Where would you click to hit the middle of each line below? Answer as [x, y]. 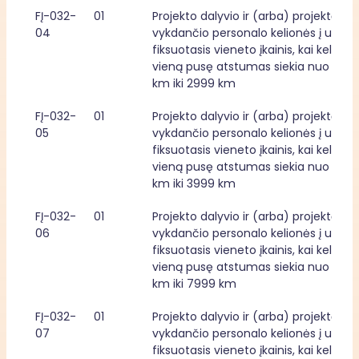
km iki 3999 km [194, 184]
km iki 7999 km [194, 284]
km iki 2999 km [194, 83]
